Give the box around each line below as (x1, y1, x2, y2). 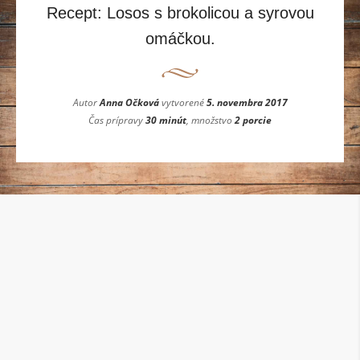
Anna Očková (99, 96, 159, 110)
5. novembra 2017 (206, 96, 288, 110)
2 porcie (235, 113, 272, 128)
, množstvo (186, 113, 235, 128)
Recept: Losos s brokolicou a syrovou (46, 4, 314, 22)
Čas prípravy (88, 113, 145, 128)
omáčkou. (145, 30, 215, 48)
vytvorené (158, 96, 207, 110)
